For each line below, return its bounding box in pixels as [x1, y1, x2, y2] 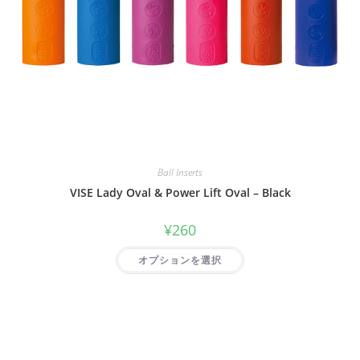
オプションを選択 [138, 253, 222, 268]
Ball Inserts [157, 166, 202, 180]
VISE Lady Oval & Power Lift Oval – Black [69, 185, 291, 201]
